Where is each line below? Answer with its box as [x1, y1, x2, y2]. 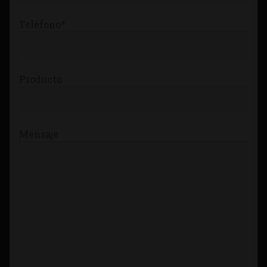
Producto [19, 73, 62, 86]
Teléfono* [19, 17, 66, 30]
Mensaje [19, 128, 58, 141]
